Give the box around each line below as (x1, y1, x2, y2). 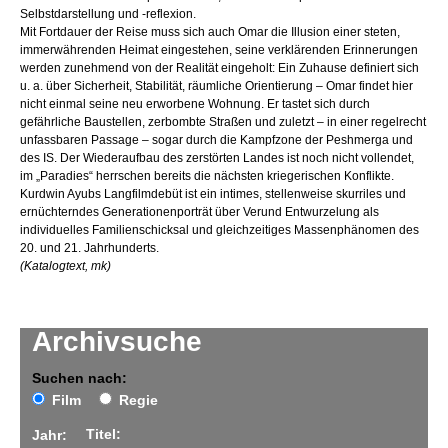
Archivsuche (32, 326, 202, 358)
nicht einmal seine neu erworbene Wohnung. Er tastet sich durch (20, 97, 370, 112)
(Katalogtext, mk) (20, 259, 111, 274)
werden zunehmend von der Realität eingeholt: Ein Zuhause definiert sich (20, 61, 419, 76)
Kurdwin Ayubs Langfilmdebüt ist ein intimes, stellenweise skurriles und (20, 187, 406, 202)
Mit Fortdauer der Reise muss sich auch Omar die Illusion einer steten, (20, 25, 400, 40)
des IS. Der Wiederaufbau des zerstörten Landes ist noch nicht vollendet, (20, 151, 414, 166)
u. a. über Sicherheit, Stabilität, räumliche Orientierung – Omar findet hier (20, 79, 413, 94)
